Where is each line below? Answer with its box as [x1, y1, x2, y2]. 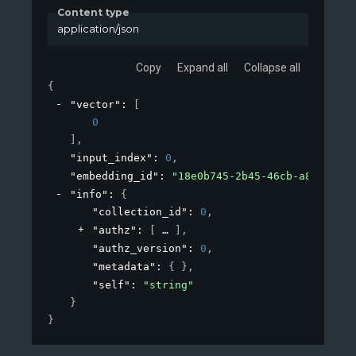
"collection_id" [92, 206, 188, 219]
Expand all [177, 61, 228, 75]
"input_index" [70, 152, 153, 164]
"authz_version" [92, 242, 188, 255]
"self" [92, 279, 130, 292]
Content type [57, 6, 130, 18]
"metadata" [92, 261, 156, 273]
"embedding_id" [70, 170, 159, 183]
